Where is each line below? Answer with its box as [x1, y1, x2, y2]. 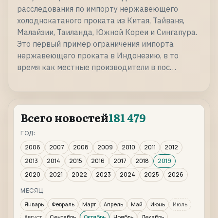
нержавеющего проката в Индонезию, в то [17, 51, 179, 61]
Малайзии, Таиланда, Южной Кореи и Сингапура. [17, 27, 197, 37]
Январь [24, 200, 44, 208]
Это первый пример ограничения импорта [17, 39, 174, 49]
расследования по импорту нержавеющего [17, 4, 178, 14]
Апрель [104, 200, 123, 208]
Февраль [52, 200, 74, 208]
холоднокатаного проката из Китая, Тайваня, [17, 16, 184, 26]
